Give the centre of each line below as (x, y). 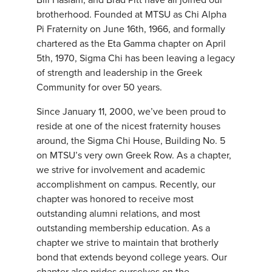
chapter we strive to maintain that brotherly (127, 243)
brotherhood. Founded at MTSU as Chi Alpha (131, 14)
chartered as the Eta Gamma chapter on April (131, 43)
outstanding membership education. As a (123, 228)
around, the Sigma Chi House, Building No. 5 (131, 141)
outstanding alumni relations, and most (118, 213)
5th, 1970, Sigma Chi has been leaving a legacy (136, 58)
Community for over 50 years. (99, 87)
